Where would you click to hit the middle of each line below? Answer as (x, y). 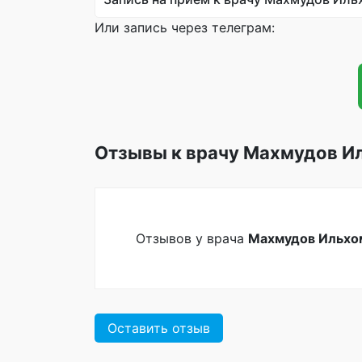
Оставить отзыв (159, 328)
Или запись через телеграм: (185, 27)
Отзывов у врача (192, 238)
